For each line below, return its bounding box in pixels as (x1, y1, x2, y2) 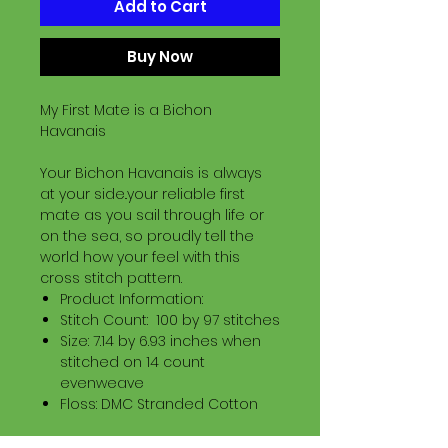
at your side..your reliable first (40, 184, 245, 204)
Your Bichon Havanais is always (40, 163, 262, 183)
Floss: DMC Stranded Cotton (60, 394, 258, 414)
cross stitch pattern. (40, 268, 182, 288)
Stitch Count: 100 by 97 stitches (60, 310, 280, 330)
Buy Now (127, 46, 193, 67)
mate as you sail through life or (40, 205, 264, 225)
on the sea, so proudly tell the (40, 226, 254, 246)
